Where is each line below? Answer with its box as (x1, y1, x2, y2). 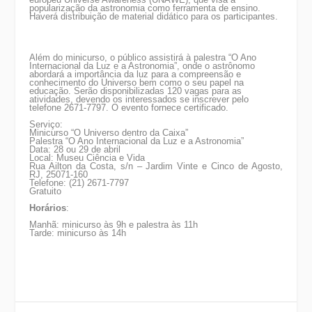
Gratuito (29, 185, 62, 196)
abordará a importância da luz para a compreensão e (29, 68, 242, 79)
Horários (29, 202, 67, 213)
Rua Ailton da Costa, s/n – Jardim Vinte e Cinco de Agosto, (29, 160, 283, 171)
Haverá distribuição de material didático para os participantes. (29, 11, 279, 22)
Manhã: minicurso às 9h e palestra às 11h (29, 219, 198, 230)
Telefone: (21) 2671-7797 (29, 177, 130, 188)
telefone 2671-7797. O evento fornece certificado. (29, 102, 229, 113)
